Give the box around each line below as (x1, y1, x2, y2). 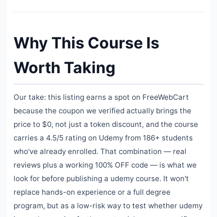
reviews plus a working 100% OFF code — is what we (14, 160, 197, 170)
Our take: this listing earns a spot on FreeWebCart (14, 93, 189, 102)
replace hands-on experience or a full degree (14, 187, 170, 197)
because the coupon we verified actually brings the (14, 106, 191, 116)
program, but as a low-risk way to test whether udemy (14, 201, 202, 211)
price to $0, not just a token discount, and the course (14, 120, 198, 129)
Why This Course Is (14, 33, 159, 53)
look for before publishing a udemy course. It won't (14, 174, 189, 184)
